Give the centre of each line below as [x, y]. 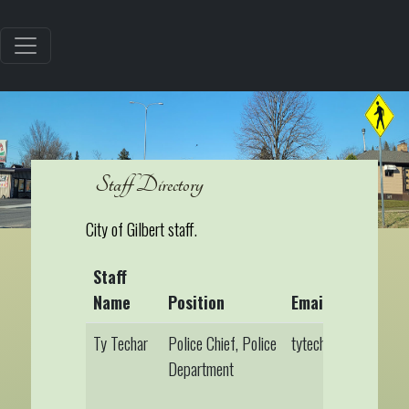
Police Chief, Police [222, 343]
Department [200, 368]
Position [196, 302]
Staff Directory [149, 184]
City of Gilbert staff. [141, 229]
